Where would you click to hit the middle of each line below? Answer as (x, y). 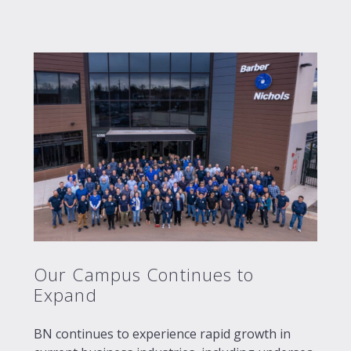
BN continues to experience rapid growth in (162, 334)
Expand (65, 295)
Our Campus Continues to (144, 275)
